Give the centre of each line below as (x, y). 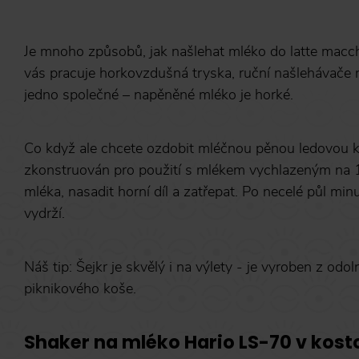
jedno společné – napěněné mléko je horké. (159, 94)
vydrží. (44, 213)
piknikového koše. (80, 288)
